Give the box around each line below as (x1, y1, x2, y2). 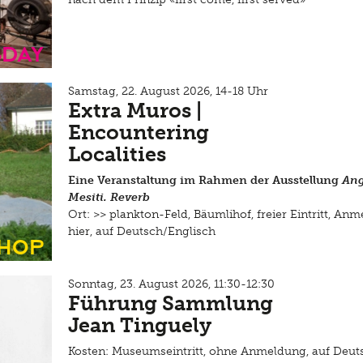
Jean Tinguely (68, 313, 211, 338)
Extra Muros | (68, 98, 202, 123)
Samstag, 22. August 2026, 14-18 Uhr (68, 84, 268, 98)
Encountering (68, 120, 209, 145)
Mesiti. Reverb (68, 190, 150, 204)
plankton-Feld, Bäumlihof (109, 207, 251, 221)
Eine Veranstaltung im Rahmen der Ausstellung (68, 173, 342, 187)
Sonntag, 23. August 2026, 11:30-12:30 (68, 277, 275, 291)
